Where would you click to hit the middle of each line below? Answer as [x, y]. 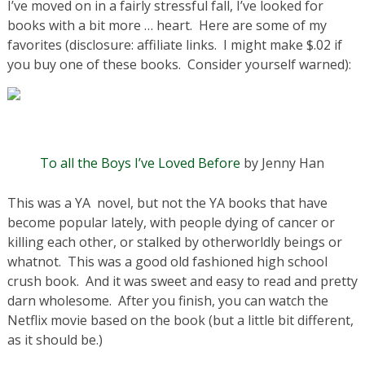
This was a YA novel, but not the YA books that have [167, 202]
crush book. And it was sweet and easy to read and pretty [182, 281]
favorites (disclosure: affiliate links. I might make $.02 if [174, 44]
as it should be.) [55, 339]
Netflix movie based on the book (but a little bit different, [180, 320]
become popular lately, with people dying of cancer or [171, 222]
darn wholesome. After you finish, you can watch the [167, 300]
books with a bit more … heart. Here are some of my [167, 25]
